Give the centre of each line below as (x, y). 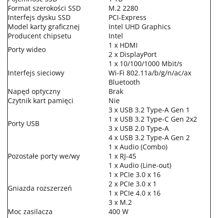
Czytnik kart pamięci (41, 100)
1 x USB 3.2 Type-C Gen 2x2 (153, 119)
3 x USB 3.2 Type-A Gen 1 (149, 109)
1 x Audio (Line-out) (140, 165)
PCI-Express (127, 17)
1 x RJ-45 (122, 156)
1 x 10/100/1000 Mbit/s (145, 63)
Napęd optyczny (34, 91)
